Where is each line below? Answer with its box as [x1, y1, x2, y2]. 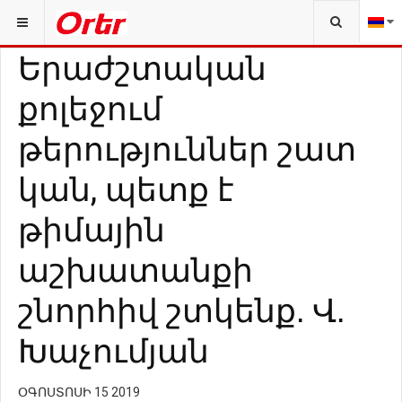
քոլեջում [18, 86, 162, 129]
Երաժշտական [18, 46, 267, 89]
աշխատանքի [18, 248, 253, 291]
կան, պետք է [18, 167, 234, 210]
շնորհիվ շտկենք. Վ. [18, 288, 345, 331]
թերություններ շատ [18, 127, 356, 170]
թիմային [18, 207, 165, 250]
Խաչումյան [18, 328, 209, 371]
